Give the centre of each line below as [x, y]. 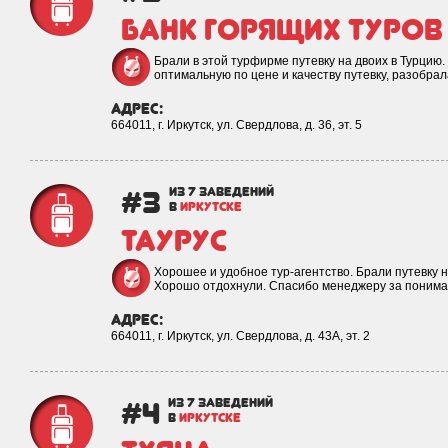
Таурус [174, 240]
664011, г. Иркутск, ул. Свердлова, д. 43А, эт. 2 [240, 336]
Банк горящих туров [282, 29]
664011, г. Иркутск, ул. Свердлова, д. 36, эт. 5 [236, 125]
